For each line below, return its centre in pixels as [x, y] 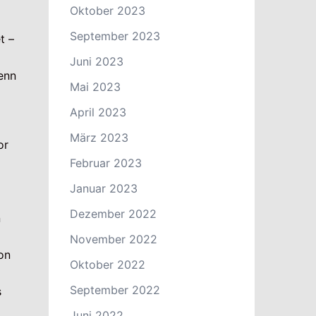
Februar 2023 [105, 163]
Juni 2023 [96, 61]
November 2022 [113, 239]
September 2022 [115, 290]
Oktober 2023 [107, 11]
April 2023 [98, 112]
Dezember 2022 [113, 214]
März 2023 [99, 138]
